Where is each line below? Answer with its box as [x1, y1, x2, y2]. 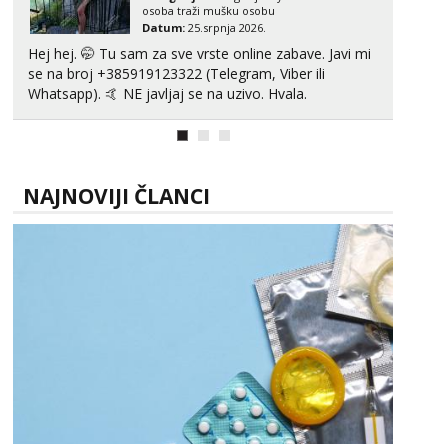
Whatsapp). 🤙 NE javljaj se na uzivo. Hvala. [123, 84, 307, 103]
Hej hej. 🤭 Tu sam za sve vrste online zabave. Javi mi [28, 44, 371, 63]
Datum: [142, 20, 185, 35]
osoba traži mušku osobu [142, 3, 275, 18]
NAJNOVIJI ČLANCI [23, 182, 210, 210]
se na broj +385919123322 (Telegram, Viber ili [28, 64, 325, 83]
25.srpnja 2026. [185, 20, 266, 35]
